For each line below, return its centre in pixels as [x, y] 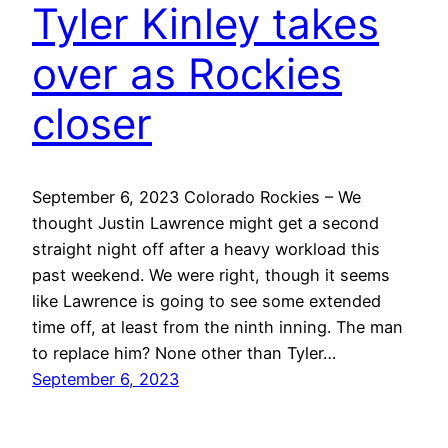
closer [92, 124]
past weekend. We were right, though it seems [211, 275]
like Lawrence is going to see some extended [206, 301]
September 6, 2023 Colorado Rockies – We [196, 197]
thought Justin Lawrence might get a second [205, 223]
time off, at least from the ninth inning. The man [217, 327]
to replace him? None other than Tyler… [184, 353]
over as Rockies [187, 74]
